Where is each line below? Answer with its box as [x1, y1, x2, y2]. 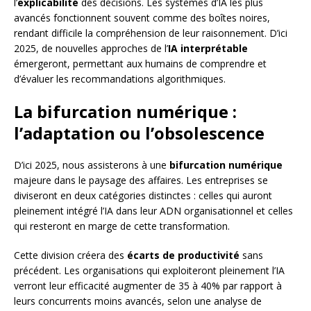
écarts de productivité [127, 248, 239, 262]
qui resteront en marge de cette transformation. [14, 219, 230, 233]
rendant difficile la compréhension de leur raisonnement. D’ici [14, 26, 287, 40]
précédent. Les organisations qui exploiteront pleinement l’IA [14, 263, 285, 277]
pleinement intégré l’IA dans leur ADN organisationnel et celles [14, 203, 293, 217]
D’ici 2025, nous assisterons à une [14, 158, 169, 171]
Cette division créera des [14, 248, 127, 262]
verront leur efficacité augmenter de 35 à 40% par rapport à [14, 278, 282, 292]
